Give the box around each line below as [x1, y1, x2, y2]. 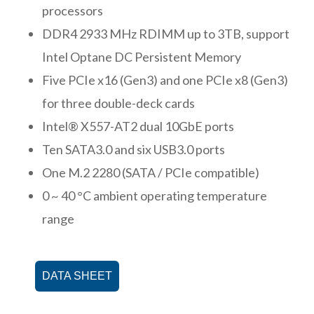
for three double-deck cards [42, 95, 195, 111]
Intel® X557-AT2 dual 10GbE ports [42, 118, 234, 134]
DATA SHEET [42, 269, 112, 282]
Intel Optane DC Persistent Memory [42, 48, 241, 64]
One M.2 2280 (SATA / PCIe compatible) [42, 164, 259, 180]
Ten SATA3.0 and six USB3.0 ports [42, 141, 225, 157]
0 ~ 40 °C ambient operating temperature [42, 187, 267, 203]
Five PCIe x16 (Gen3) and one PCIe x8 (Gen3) [42, 71, 288, 88]
